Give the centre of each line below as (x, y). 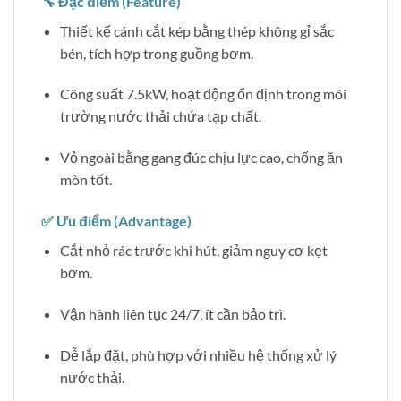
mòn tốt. (85, 180)
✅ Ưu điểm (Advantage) (116, 221)
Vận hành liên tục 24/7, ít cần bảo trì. (172, 313)
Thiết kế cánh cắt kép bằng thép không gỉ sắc (196, 30)
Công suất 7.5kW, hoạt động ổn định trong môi (203, 94)
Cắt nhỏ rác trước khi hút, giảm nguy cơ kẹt (193, 251)
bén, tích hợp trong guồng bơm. (156, 53)
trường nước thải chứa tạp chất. (160, 116)
